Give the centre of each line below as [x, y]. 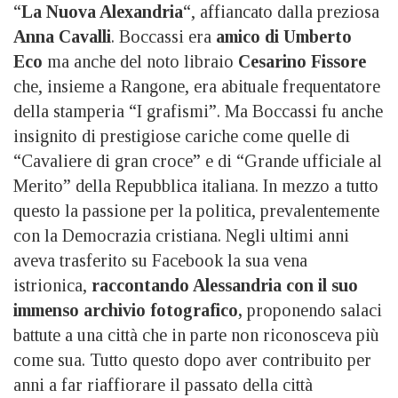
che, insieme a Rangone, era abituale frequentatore [197, 86]
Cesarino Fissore [302, 61]
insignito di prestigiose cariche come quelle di [182, 135]
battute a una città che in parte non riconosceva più [196, 334]
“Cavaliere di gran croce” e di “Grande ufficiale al [198, 160]
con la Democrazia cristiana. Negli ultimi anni [181, 235]
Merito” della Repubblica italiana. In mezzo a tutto [196, 185]
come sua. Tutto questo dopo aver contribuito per [192, 359]
